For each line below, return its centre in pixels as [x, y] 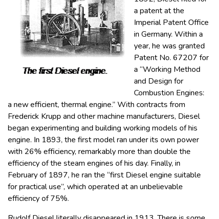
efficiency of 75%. [38, 198]
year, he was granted [169, 46]
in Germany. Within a [168, 34]
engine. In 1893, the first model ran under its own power [103, 140]
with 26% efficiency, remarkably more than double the [99, 152]
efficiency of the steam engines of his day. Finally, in [94, 163]
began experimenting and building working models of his [103, 128]
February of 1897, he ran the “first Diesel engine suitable [104, 175]
